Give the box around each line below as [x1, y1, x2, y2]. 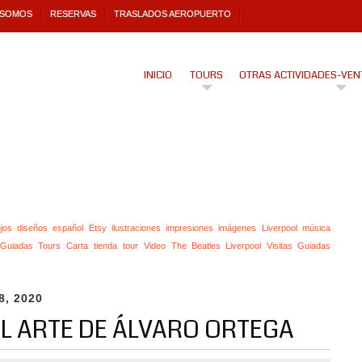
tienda [93, 241, 117, 250]
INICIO [143, 68, 172, 82]
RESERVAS [50, 9, 96, 19]
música [302, 223, 331, 233]
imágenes [218, 223, 257, 233]
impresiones [166, 223, 214, 233]
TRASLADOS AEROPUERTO [114, 9, 231, 19]
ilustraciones [111, 223, 161, 233]
